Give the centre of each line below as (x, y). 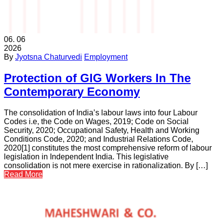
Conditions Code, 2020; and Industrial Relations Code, (99, 139)
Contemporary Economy (72, 92)
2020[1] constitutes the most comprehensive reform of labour (108, 148)
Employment (106, 57)
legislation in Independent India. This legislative (86, 157)
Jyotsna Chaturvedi (49, 57)
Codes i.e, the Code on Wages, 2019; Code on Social (96, 122)
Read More (23, 175)
